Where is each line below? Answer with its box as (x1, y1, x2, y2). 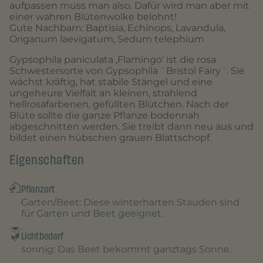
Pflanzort (21, 181, 55, 197)
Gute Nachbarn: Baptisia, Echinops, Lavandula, (9, 22, 225, 33)
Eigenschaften (9, 149, 85, 170)
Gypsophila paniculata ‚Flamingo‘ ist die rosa (9, 53, 216, 65)
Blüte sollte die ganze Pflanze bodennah (9, 109, 200, 121)
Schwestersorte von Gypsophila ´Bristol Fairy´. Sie (9, 65, 245, 76)
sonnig (21, 243, 53, 255)
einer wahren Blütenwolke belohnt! (9, 11, 177, 22)
